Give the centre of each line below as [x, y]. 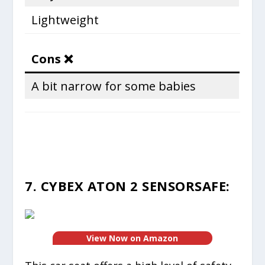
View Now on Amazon [132, 238]
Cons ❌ [52, 59]
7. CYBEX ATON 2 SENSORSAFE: [127, 185]
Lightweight [65, 20]
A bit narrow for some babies [114, 86]
